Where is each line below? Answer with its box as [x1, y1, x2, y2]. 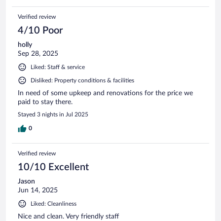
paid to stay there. [18, 98, 73, 106]
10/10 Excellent [18, 162, 89, 172]
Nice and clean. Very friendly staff [18, 213, 119, 220]
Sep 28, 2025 [18, 50, 58, 57]
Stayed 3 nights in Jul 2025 [18, 111, 88, 117]
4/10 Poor [18, 25, 63, 36]
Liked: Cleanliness [31, 200, 76, 207]
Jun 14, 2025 [18, 186, 58, 194]
